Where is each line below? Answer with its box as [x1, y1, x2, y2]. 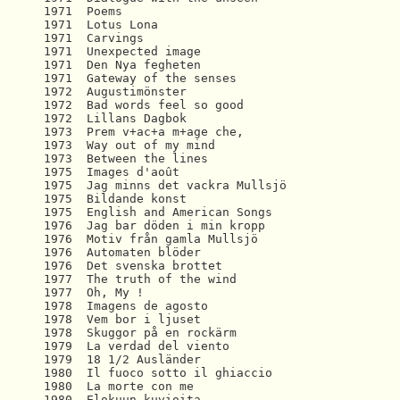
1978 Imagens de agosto [44, 299, 215, 312]
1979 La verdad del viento [44, 339, 244, 353]
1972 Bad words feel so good [44, 98, 251, 112]
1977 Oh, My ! [44, 286, 151, 299]
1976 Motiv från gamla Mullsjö [44, 232, 265, 246]
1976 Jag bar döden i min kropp [44, 219, 272, 232]
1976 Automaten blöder [44, 246, 208, 259]
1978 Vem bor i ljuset [44, 312, 208, 326]
